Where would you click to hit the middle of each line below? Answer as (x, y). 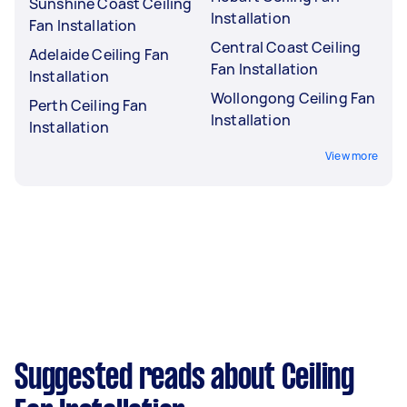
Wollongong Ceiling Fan (293, 98)
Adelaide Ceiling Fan (99, 54)
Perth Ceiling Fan (89, 105)
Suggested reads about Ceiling (184, 378)
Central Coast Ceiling (286, 47)
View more (351, 155)
